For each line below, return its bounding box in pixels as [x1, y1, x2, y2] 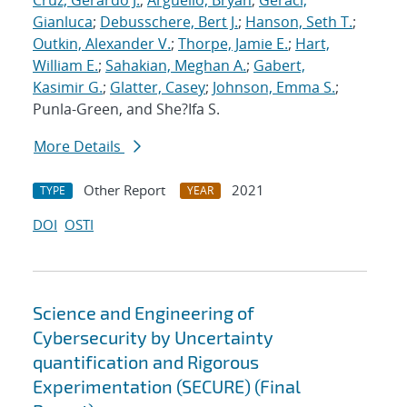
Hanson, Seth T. [245, 12, 352, 33]
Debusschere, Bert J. [100, 12, 238, 33]
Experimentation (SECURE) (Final [33, 375, 301, 398]
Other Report [84, 181, 165, 200]
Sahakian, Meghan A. [105, 55, 246, 76]
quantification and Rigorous [33, 351, 259, 373]
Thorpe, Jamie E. [178, 34, 288, 55]
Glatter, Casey [110, 77, 205, 98]
